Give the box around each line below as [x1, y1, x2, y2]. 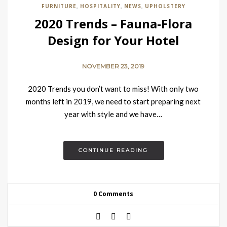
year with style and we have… [64, 109, 163, 119]
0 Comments [93, 190, 134, 198]
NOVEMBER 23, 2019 [82, 62, 145, 70]
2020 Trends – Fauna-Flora [34, 15, 193, 32]
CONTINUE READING [79, 147, 148, 154]
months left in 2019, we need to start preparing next [26, 97, 201, 106]
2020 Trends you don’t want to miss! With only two [28, 84, 199, 93]
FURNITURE [42, 3, 77, 10]
